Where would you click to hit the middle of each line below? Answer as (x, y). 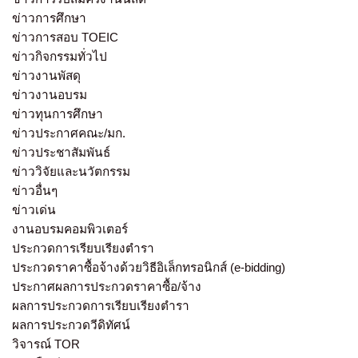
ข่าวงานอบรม (50, 95)
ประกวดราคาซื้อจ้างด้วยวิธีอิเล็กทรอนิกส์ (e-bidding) (149, 268)
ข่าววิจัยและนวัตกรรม (71, 172)
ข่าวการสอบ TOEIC (65, 38)
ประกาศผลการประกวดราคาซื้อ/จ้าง (107, 287)
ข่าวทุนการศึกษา (58, 114)
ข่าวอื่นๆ (35, 191)
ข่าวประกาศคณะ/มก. (69, 133)
